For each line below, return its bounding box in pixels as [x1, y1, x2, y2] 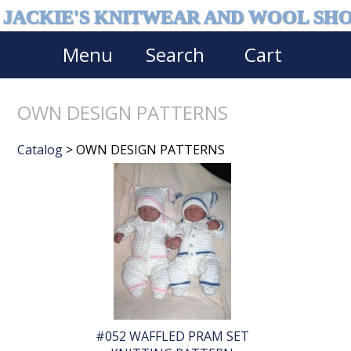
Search [146, 42, 205, 67]
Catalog [17, 141, 63, 159]
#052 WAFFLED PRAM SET [95, 327, 249, 346]
